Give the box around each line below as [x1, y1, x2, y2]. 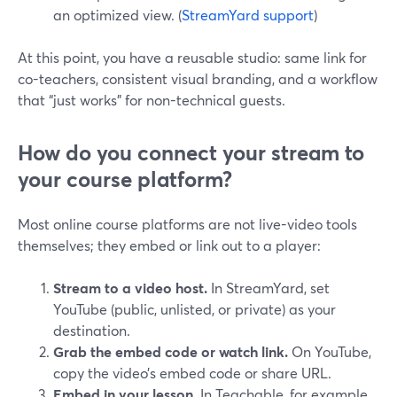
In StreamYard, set [207, 278, 330, 297]
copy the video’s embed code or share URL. [53, 363, 331, 382]
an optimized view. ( [53, 5, 182, 24]
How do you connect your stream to [18, 138, 364, 167]
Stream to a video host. [53, 278, 207, 297]
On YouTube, [288, 342, 371, 361]
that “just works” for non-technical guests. [18, 90, 285, 109]
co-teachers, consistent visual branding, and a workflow [18, 69, 378, 88]
